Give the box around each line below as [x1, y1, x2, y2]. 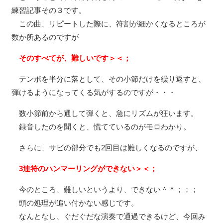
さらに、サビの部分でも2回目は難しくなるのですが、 [11, 143, 202, 152]
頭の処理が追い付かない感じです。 [11, 199, 138, 208]
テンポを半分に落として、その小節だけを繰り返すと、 [11, 75, 206, 84]
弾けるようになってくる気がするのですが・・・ [11, 88, 176, 97]
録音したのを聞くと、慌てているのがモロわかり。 [11, 122, 191, 131]
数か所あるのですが [11, 33, 79, 42]
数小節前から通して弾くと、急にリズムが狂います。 [11, 109, 198, 118]
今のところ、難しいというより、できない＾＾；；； [11, 185, 198, 194]
